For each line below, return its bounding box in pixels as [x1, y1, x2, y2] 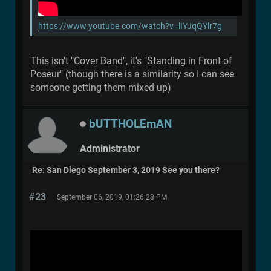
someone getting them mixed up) [30, 82, 171, 94]
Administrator [80, 142, 140, 154]
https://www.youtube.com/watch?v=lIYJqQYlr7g [38, 21, 222, 31]
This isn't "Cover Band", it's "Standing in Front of [30, 55, 232, 67]
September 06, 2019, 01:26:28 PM [57, 193, 167, 202]
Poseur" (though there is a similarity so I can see [30, 68, 234, 80]
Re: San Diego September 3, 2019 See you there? [32, 165, 220, 176]
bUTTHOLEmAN [89, 116, 172, 131]
